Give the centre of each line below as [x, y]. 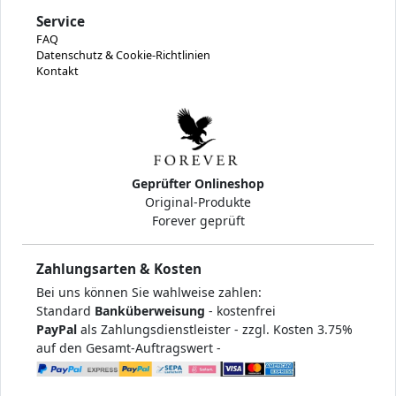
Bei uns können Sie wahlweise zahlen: [149, 292]
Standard [65, 310]
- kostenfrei [240, 310]
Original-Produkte [198, 202]
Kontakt [57, 71]
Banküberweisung [150, 310]
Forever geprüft [198, 220]
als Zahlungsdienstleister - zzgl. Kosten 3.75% [215, 329]
